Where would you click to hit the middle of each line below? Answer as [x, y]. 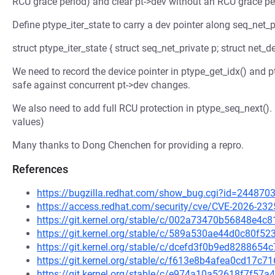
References [40, 169]
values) [28, 122]
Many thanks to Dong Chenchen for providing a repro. [128, 145]
